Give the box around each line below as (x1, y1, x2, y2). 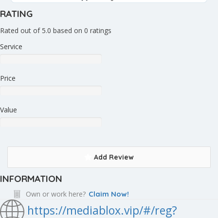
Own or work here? (26, 189, 86, 199)
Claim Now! (89, 189, 129, 199)
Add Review (92, 153, 134, 162)
